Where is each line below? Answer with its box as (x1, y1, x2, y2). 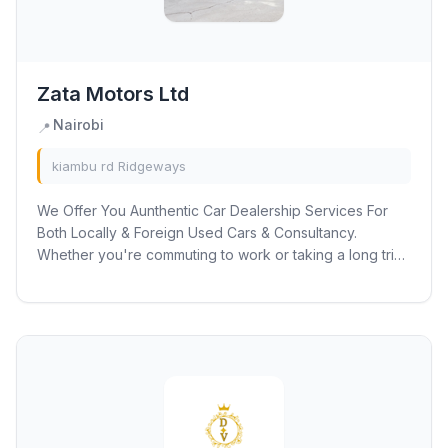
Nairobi (53, 116, 104, 133)
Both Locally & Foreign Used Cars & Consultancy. (37, 224, 357, 241)
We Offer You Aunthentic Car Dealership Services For (37, 202, 388, 219)
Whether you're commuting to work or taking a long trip (37, 246, 403, 263)
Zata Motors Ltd (37, 82, 189, 106)
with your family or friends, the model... (37, 268, 290, 285)
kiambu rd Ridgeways (52, 158, 186, 174)
